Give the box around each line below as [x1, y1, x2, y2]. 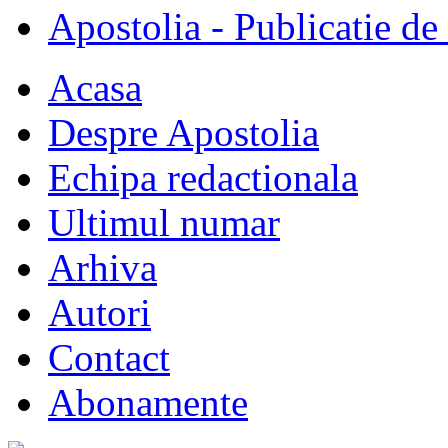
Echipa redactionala [48, 156, 358, 200]
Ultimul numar [48, 201, 280, 245]
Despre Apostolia [48, 111, 319, 155]
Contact [48, 336, 170, 380]
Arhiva [48, 246, 157, 290]
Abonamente [48, 381, 248, 425]
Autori [48, 291, 151, 335]
